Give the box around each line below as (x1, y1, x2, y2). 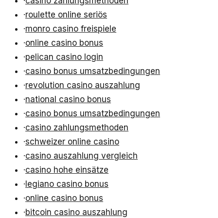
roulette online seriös (25, 10, 107, 20)
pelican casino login (25, 52, 103, 62)
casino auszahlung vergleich (25, 151, 138, 161)
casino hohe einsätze (25, 165, 109, 175)
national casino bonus (25, 94, 111, 105)
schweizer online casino (25, 137, 119, 147)
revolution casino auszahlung (25, 80, 140, 91)
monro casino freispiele (25, 24, 116, 34)
